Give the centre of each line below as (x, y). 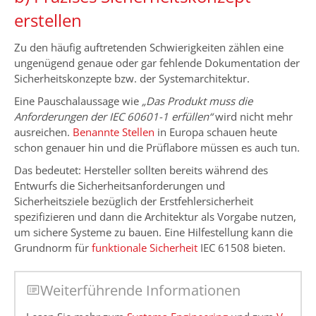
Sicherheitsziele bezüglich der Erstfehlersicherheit (134, 201)
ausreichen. (43, 132)
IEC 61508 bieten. (242, 247)
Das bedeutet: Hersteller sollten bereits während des (141, 170)
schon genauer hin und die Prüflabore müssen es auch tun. (157, 147)
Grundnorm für (53, 247)
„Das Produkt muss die (197, 101)
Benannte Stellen (114, 132)
